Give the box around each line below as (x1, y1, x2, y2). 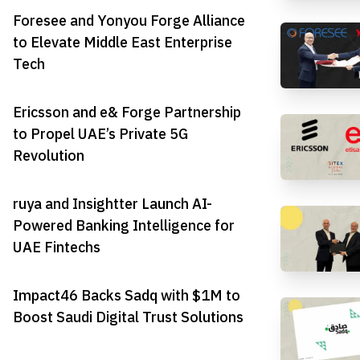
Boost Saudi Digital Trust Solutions (13, 306, 243, 329)
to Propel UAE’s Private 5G (13, 122, 188, 145)
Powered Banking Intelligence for (13, 215, 235, 237)
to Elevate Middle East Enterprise (13, 31, 232, 53)
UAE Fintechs (13, 236, 100, 259)
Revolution (13, 144, 84, 166)
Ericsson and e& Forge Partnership (13, 100, 241, 123)
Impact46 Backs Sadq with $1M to (13, 284, 240, 307)
